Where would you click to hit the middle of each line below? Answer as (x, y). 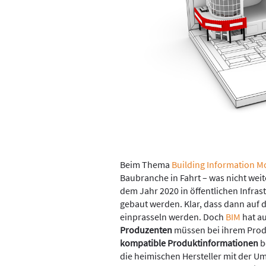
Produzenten (146, 229)
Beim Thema (146, 164)
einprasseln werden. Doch (173, 216)
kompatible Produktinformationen (189, 243)
